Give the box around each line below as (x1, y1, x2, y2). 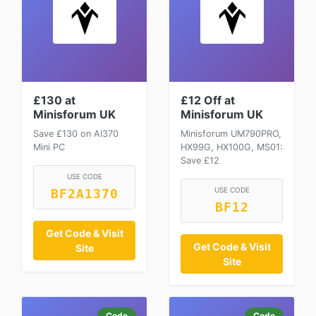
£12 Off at (181, 92, 235, 107)
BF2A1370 (50, 187, 119, 202)
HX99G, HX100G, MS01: (181, 141, 283, 152)
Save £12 (181, 154, 219, 166)
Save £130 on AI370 (33, 128, 119, 139)
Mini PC (33, 141, 65, 152)
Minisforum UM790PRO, (181, 128, 281, 139)
